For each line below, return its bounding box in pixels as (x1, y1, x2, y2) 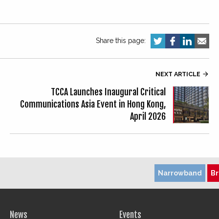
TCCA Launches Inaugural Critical (51, 87, 166, 98)
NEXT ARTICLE (155, 70, 202, 78)
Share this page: (96, 37, 146, 45)
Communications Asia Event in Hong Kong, (20, 99, 166, 110)
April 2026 (130, 111, 166, 122)
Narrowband (158, 169, 202, 177)
